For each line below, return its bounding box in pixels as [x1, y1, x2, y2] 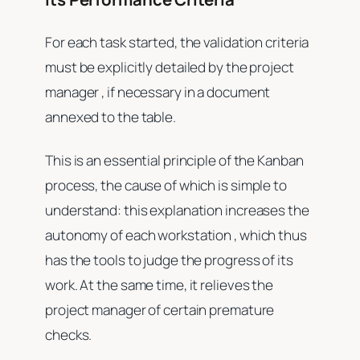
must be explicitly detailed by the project [45, 58, 294, 77]
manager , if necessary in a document [45, 83, 271, 102]
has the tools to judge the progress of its [45, 250, 293, 269]
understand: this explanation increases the [45, 200, 309, 219]
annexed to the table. [45, 108, 178, 127]
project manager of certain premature [45, 300, 275, 319]
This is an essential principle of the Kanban [45, 150, 304, 170]
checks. [45, 325, 95, 344]
